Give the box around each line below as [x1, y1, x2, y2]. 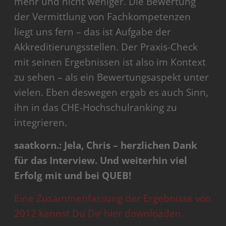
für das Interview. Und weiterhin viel [14, 154, 188, 167]
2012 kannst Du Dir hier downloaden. [14, 207, 187, 220]
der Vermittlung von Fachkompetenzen [14, 10, 191, 24]
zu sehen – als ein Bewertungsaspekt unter [14, 71, 209, 84]
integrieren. [14, 116, 68, 130]
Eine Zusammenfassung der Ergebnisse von [14, 192, 212, 205]
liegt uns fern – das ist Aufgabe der [14, 25, 172, 39]
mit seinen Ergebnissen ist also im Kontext [14, 55, 206, 69]
